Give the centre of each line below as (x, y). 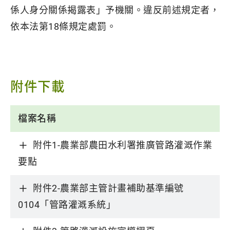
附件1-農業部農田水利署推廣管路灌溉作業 (122, 145)
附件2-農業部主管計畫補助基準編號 (108, 188)
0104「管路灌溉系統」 (67, 204)
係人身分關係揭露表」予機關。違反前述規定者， (115, 10)
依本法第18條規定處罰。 (63, 26)
